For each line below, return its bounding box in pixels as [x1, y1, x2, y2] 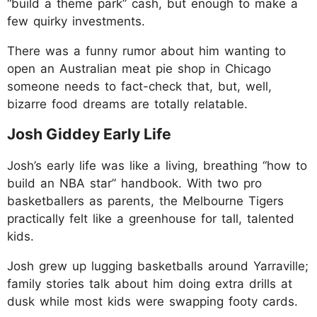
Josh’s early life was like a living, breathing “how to [7, 158, 307, 173]
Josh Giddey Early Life [7, 125, 171, 144]
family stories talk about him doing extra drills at [7, 277, 292, 292]
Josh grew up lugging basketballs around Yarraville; [7, 259, 309, 274]
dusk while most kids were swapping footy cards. [7, 294, 298, 309]
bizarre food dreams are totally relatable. [7, 97, 248, 112]
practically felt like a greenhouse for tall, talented [7, 212, 294, 226]
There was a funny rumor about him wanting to [7, 44, 286, 59]
